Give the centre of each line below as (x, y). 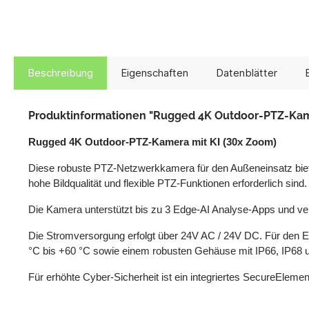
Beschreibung (60, 72)
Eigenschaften (154, 72)
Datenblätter (247, 72)
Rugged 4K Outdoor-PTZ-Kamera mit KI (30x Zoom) (152, 142)
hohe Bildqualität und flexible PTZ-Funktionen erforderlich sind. (168, 183)
